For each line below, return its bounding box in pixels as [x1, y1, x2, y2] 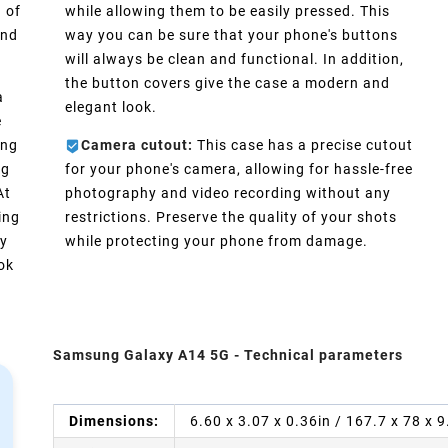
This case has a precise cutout [193, 137, 414, 154]
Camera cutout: [81, 137, 194, 154]
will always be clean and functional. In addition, [65, 51, 405, 68]
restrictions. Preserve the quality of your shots [65, 209, 398, 226]
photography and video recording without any [65, 185, 392, 202]
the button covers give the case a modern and [65, 75, 391, 92]
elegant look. [65, 99, 158, 116]
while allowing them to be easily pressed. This [65, 3, 391, 20]
